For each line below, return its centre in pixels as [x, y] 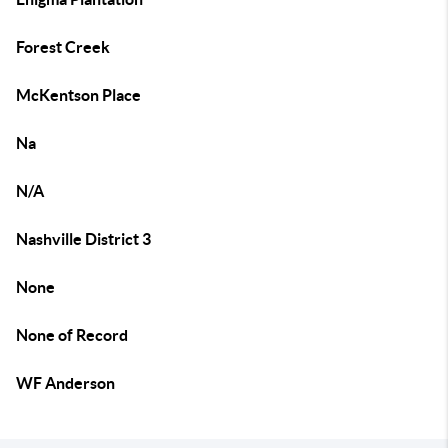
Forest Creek [63, 47]
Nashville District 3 [83, 239]
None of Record [72, 335]
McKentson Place [78, 95]
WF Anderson [65, 383]
